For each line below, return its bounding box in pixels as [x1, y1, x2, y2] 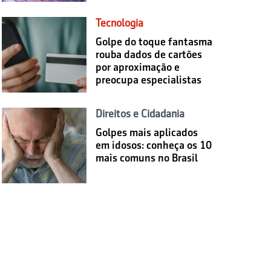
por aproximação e [95, 60, 180, 73]
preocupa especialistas [95, 73, 201, 86]
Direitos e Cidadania [95, 107, 184, 120]
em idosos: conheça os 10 [95, 139, 212, 151]
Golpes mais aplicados [95, 126, 198, 139]
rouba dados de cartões [95, 48, 202, 60]
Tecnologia [95, 16, 143, 29]
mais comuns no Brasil [95, 151, 198, 164]
